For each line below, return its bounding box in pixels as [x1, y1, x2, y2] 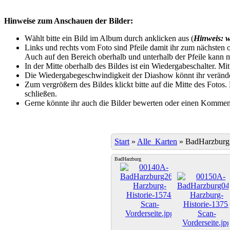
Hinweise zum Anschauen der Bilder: [4, 16, 133, 25]
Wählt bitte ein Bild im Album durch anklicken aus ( [25, 33, 194, 43]
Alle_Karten [137, 137, 177, 146]
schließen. [25, 89, 57, 98]
